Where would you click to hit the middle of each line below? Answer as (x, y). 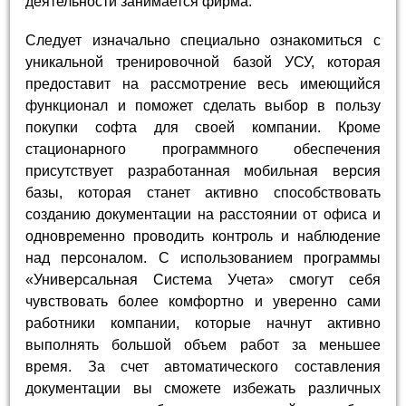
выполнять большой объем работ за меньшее (203, 344)
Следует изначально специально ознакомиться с (203, 40)
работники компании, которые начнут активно (203, 323)
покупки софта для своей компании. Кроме (203, 127)
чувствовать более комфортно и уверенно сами (203, 301)
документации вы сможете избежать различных (203, 388)
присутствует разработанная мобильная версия (203, 170)
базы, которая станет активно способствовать (203, 192)
